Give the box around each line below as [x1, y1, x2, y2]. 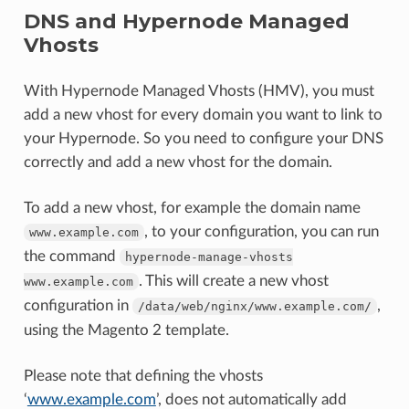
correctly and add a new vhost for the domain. [23, 153, 332, 170]
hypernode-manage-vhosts [124, 249, 293, 264]
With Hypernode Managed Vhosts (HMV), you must [23, 82, 374, 99]
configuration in [23, 297, 132, 313]
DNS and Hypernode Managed [23, 8, 350, 34]
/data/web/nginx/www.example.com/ [137, 299, 372, 313]
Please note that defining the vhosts [23, 367, 263, 383]
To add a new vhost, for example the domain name [23, 199, 361, 215]
